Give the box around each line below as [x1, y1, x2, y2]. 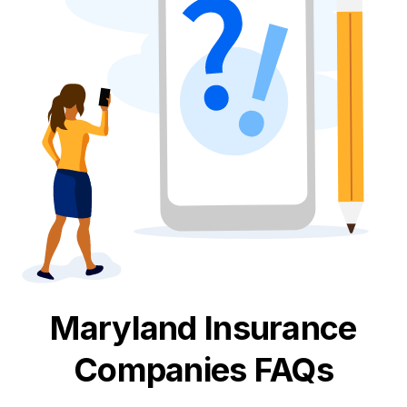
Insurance [204, 307, 357, 348]
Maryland [50, 307, 204, 348]
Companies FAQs [74, 349, 333, 390]
